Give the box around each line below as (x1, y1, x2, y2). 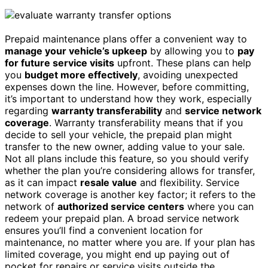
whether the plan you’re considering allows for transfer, (5, 164, 255, 176)
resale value (80, 176, 137, 188)
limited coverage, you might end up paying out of (5, 248, 230, 260)
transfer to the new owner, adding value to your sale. (5, 140, 245, 153)
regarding (5, 104, 51, 117)
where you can (184, 200, 254, 212)
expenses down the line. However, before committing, (5, 80, 249, 93)
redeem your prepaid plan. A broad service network (5, 212, 239, 224)
